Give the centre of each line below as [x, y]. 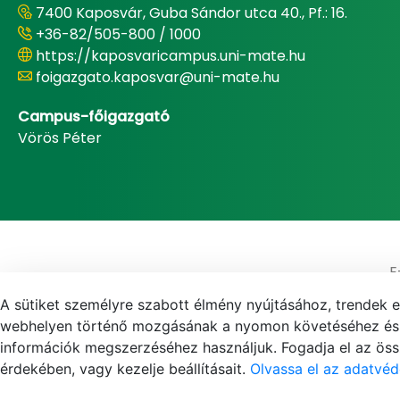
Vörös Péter [60, 138]
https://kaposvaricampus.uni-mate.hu [171, 56]
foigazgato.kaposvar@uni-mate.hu [158, 77]
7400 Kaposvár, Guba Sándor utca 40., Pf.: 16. [192, 13]
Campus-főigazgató [94, 117]
